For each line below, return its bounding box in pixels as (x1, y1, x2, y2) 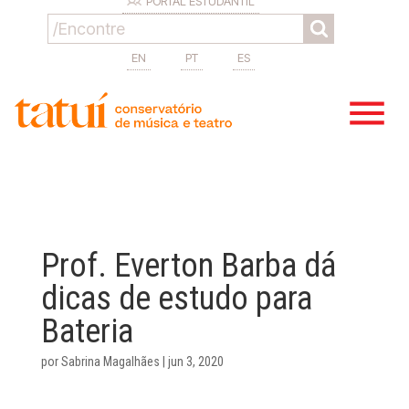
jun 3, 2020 (167, 354, 224, 369)
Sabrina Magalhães (60, 354, 160, 369)
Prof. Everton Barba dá (40, 246, 336, 285)
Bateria (40, 312, 133, 351)
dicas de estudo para (40, 279, 312, 318)
